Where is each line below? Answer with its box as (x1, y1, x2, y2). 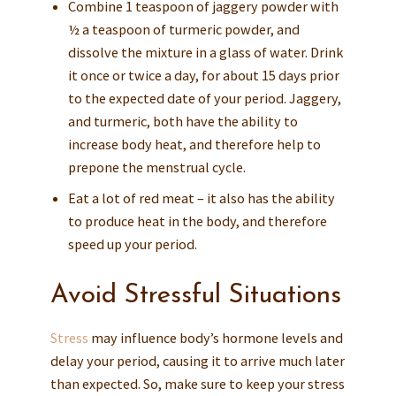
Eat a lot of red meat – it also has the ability (67, 189, 335, 208)
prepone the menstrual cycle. (67, 158, 246, 177)
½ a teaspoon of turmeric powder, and (67, 20, 300, 39)
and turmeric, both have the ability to (67, 112, 298, 131)
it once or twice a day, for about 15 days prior (67, 66, 339, 85)
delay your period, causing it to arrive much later (49, 352, 345, 370)
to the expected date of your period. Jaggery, (67, 89, 341, 108)
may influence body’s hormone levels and (88, 329, 343, 347)
